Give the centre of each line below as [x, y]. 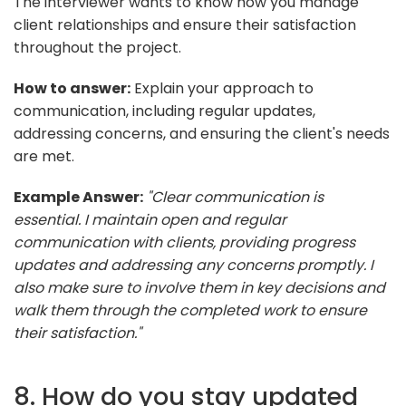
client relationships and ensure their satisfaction [185, 24]
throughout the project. [97, 47]
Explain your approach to [222, 88]
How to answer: [72, 88]
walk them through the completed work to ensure [190, 310]
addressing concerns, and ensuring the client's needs [202, 133]
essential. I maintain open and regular [150, 219]
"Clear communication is [235, 197]
